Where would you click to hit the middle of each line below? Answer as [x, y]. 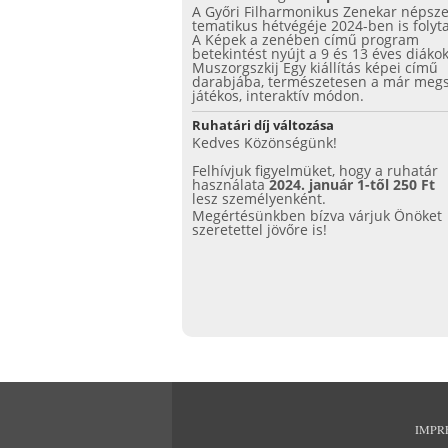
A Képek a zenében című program [305, 39]
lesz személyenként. [261, 198]
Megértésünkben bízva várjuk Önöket [317, 215]
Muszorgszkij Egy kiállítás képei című [315, 67]
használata [228, 184]
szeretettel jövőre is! [259, 229]
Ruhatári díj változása [263, 125]
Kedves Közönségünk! [264, 142]
